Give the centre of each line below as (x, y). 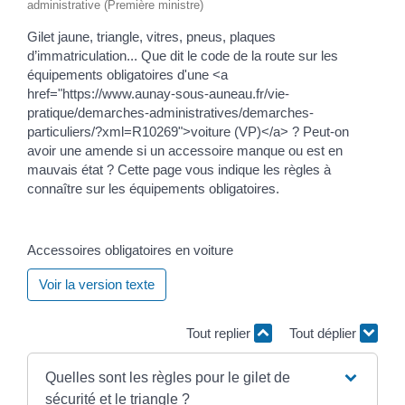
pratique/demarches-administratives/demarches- (170, 112)
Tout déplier (325, 333)
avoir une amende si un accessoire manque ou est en (185, 150)
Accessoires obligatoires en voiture (130, 250)
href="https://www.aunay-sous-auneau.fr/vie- (158, 93)
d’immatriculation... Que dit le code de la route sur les (183, 55)
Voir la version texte (97, 284)
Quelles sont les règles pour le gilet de (167, 377)
